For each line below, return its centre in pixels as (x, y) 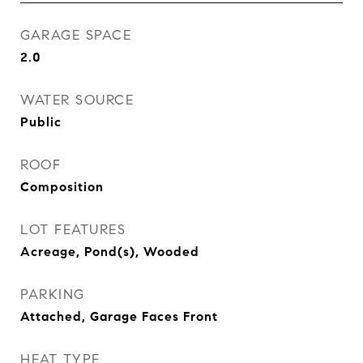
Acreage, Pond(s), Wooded (110, 252)
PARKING (53, 295)
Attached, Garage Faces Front (119, 316)
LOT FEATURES (73, 230)
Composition (62, 187)
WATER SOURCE (77, 100)
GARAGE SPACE (76, 35)
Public (41, 122)
